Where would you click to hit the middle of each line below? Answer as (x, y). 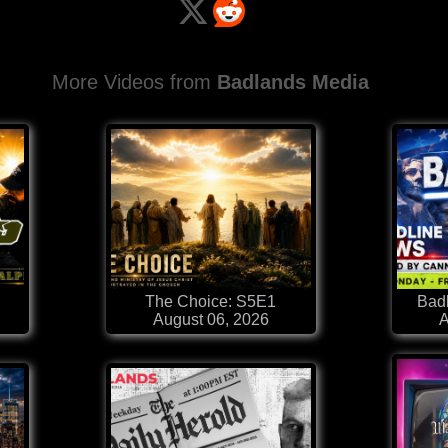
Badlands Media (293, 82)
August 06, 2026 (210, 320)
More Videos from (135, 82)
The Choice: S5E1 (210, 302)
